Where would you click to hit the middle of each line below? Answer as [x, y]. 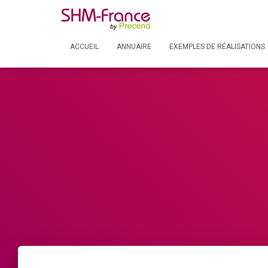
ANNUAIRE [134, 47]
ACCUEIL [84, 47]
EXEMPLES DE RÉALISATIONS [217, 47]
